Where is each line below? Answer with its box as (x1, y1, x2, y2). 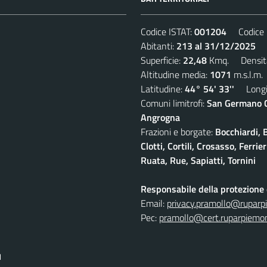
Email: (141, 195, 167, 210)
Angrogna (141, 110, 180, 125)
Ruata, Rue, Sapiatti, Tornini (141, 153, 256, 167)
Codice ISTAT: (141, 24, 194, 39)
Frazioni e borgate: (141, 124, 215, 139)
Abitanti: (141, 38, 176, 53)
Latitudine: (141, 81, 185, 96)
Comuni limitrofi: (141, 95, 207, 110)
